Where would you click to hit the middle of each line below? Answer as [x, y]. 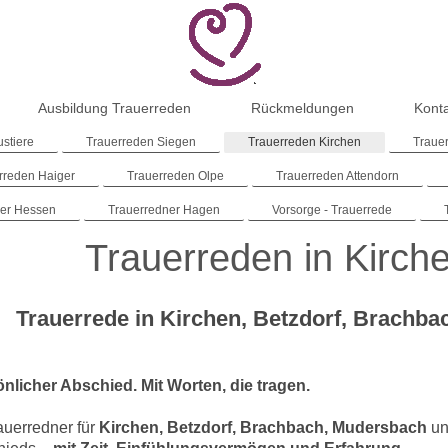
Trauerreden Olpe [176, 175]
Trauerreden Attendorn [338, 175]
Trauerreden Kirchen [305, 141]
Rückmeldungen [303, 107]
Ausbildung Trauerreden [115, 107]
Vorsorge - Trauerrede [332, 209]
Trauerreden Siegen [141, 141]
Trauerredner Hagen [164, 209]
